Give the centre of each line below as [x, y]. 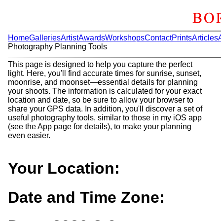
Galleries [45, 38]
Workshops [125, 38]
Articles [205, 38]
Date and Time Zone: [86, 197]
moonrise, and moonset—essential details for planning [103, 82]
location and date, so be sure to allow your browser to [101, 100]
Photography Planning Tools [57, 47]
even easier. [29, 135]
